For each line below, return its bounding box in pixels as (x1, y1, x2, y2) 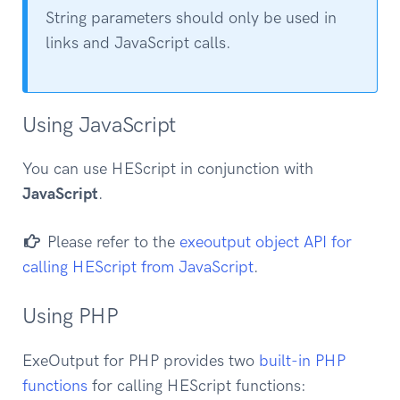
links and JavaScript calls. (46, 33, 231, 54)
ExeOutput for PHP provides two (22, 350, 259, 371)
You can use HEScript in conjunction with (22, 159, 313, 179)
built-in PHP (259, 350, 346, 371)
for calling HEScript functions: (87, 375, 306, 396)
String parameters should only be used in (46, 8, 337, 29)
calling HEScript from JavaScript (22, 256, 254, 277)
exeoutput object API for (179, 231, 352, 252)
